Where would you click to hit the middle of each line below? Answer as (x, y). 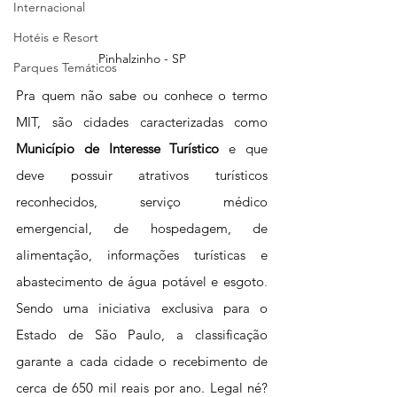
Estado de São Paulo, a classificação (142, 334)
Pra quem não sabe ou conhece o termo (142, 95)
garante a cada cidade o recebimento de (142, 361)
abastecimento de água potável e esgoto (140, 281)
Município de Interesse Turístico (123, 148)
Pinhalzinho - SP (142, 58)
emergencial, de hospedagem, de (142, 228)
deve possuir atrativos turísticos (142, 175)
